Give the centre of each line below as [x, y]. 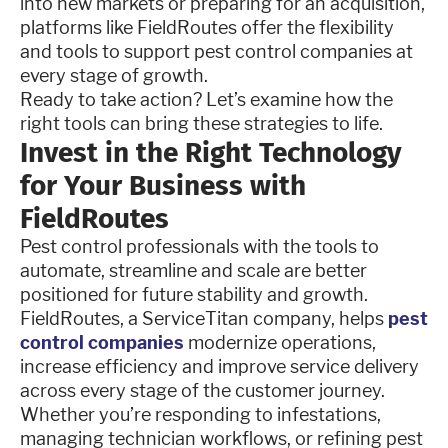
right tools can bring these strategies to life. [201, 123]
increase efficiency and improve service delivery [219, 366]
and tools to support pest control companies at [216, 51]
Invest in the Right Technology [211, 152]
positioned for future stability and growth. [196, 294]
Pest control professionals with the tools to [199, 246]
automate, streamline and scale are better [193, 270]
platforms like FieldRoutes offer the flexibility [207, 27]
